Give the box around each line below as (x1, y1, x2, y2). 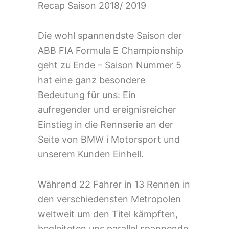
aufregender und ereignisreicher (38, 104, 176, 115)
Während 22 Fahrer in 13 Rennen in (38, 178, 190, 190)
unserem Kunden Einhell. (38, 148, 144, 159)
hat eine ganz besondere (38, 74, 145, 85)
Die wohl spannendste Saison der (38, 30, 182, 41)
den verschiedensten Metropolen (38, 193, 181, 204)
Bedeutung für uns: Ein (38, 89, 136, 100)
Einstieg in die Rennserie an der (38, 119, 173, 130)
